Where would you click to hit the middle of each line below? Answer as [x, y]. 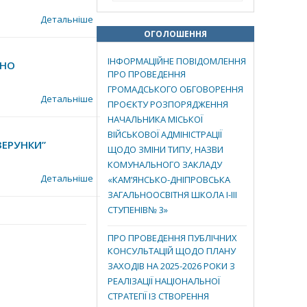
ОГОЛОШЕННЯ [175, 34]
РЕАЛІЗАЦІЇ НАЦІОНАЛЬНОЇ [164, 282]
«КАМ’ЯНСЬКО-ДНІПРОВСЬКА [169, 181]
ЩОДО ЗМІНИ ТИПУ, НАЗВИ [165, 151]
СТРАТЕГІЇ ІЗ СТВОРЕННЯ [158, 297]
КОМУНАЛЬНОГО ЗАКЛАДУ [165, 166]
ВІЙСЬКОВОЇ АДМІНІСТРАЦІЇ [165, 136]
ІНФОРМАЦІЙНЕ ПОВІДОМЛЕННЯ [177, 61]
